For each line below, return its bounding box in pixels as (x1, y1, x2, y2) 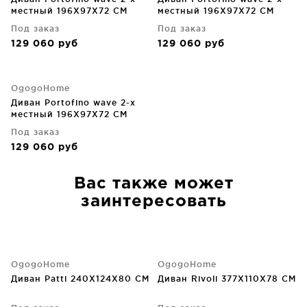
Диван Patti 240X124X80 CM (11, 274, 149, 283)
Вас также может (73, 176, 234, 191)
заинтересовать (80, 194, 227, 209)
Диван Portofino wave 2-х (11, 98, 136, 107)
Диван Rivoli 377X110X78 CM (158, 274, 296, 283)
